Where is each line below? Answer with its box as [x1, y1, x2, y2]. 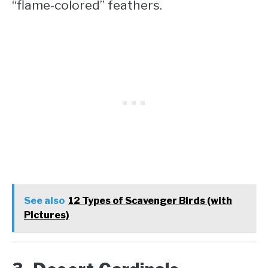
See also [24, 195, 65, 207]
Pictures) [24, 209, 69, 221]
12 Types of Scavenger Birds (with [68, 195, 232, 207]
